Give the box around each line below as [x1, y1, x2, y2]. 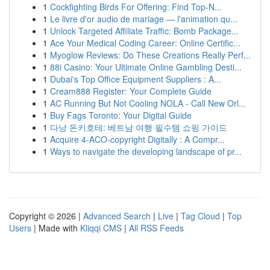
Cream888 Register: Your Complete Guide [50, 85, 212, 97]
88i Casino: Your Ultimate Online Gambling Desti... [50, 61, 242, 73]
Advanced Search [83, 210, 151, 222]
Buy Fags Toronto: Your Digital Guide [50, 109, 192, 121]
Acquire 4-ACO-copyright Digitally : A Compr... [50, 133, 225, 145]
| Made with [31, 222, 80, 234]
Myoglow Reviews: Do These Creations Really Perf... [50, 49, 251, 61]
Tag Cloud [181, 210, 220, 222]
